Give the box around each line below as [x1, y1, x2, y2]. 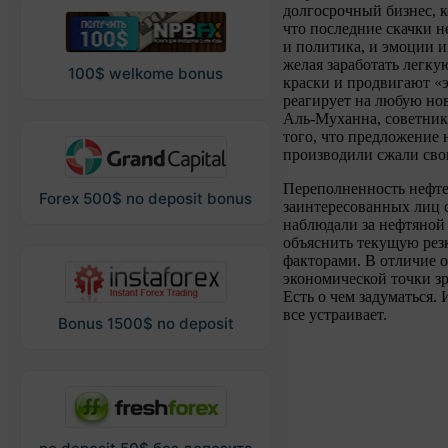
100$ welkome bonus [68, 64, 223, 83]
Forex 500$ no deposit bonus [39, 189, 252, 208]
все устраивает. [283, 305, 391, 323]
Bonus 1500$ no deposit [57, 314, 234, 333]
